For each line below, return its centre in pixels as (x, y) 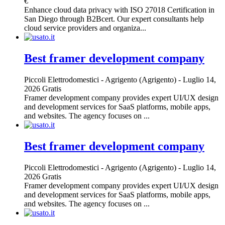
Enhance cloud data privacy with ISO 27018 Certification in (119, 10)
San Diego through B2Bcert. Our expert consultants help (114, 19)
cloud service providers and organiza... (85, 28)
